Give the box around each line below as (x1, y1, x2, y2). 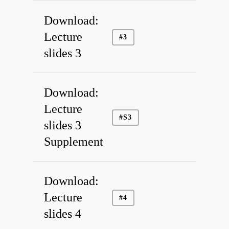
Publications (132, 179, 197, 195)
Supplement (44, 135, 104, 149)
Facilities (132, 202, 177, 218)
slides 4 (44, 207, 82, 221)
